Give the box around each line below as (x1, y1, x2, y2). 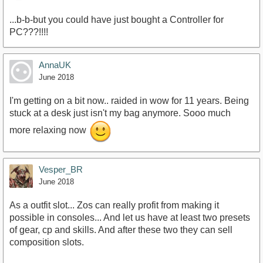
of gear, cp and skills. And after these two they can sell (9, 225, 232, 235)
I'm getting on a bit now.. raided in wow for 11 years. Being (9, 96, 249, 106)
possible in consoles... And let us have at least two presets (9, 213, 250, 223)
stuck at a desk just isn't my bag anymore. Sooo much (9, 108, 231, 119)
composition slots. (9, 237, 84, 248)
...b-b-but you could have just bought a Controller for (9, 15, 224, 25)
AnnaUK (39, 60, 71, 70)
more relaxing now (9, 125, 89, 136)
